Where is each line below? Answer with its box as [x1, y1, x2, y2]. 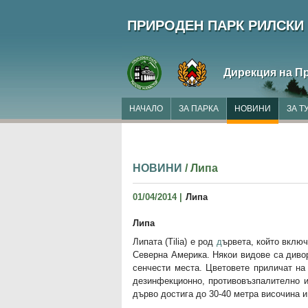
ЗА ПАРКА [179, 104, 219, 113]
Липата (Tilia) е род [133, 236, 217, 247]
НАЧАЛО [129, 104, 163, 113]
